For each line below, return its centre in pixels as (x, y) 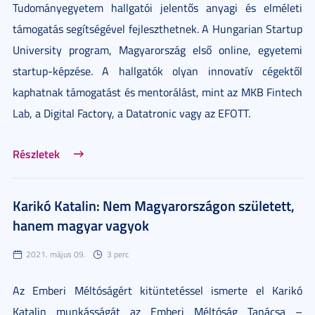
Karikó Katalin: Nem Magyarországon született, (154, 205)
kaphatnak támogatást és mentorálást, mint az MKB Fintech (157, 92)
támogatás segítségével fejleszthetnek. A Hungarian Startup (157, 28)
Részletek (36, 153)
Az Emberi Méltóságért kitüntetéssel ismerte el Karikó (157, 290)
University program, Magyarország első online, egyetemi (157, 50)
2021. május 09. (56, 254)
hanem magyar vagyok (81, 225)
